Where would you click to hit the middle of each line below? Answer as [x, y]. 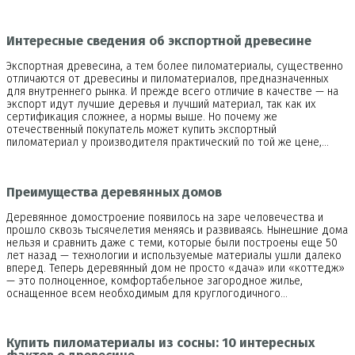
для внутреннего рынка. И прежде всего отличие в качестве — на [172, 92]
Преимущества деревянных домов [114, 192]
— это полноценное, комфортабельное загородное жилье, [155, 281]
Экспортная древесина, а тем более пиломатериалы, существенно [175, 67]
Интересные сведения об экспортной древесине [159, 40]
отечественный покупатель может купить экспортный [141, 130]
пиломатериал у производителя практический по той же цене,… [168, 143]
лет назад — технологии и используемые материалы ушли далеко [174, 255]
